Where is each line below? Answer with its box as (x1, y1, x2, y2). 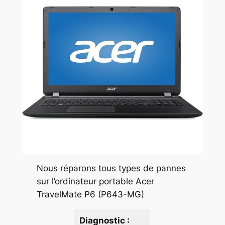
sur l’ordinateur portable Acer (36, 176, 154, 187)
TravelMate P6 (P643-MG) (36, 189, 144, 200)
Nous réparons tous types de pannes (36, 163, 186, 174)
